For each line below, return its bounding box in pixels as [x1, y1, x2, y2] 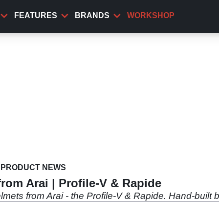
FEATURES [14, 11, 57, 20]
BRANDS [75, 11, 109, 20]
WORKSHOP [127, 11, 175, 20]
